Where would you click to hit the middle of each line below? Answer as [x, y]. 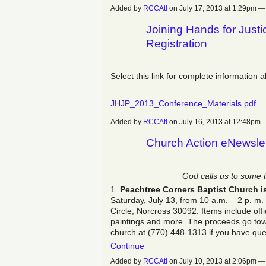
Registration [177, 44]
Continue [127, 246]
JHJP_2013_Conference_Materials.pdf [183, 104]
